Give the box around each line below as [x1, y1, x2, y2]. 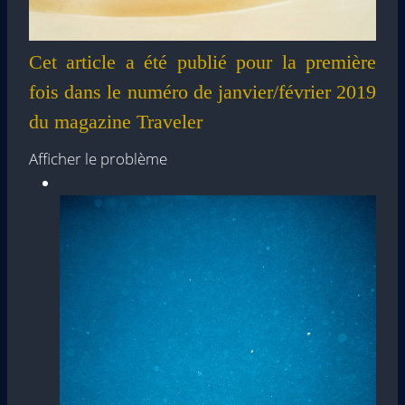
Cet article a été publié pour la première [29, 51, 376, 74]
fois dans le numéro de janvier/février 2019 [29, 80, 376, 104]
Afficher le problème [29, 148, 167, 170]
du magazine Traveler [29, 110, 202, 134]
